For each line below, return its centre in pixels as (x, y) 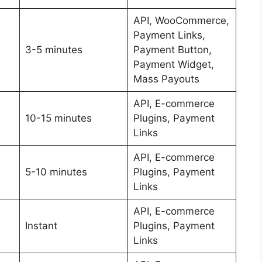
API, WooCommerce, (181, 20)
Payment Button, (172, 49)
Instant (41, 225)
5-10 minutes (56, 172)
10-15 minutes (58, 118)
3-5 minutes (54, 49)
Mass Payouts (166, 79)
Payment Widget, (173, 64)
